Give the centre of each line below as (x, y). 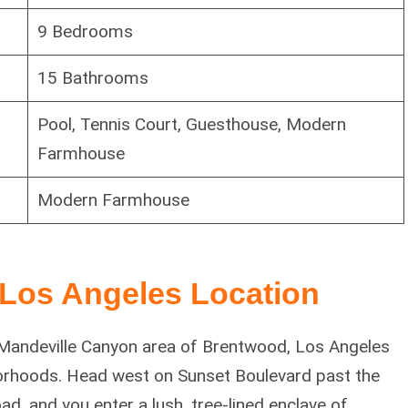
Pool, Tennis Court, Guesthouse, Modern (191, 124)
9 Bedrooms (85, 31)
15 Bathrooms (92, 77)
